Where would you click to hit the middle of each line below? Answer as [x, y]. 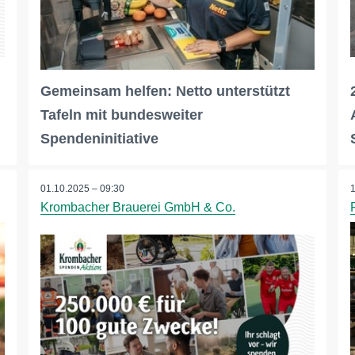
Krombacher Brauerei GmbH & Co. [137, 208]
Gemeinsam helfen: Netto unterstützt [165, 92]
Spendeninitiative [99, 139]
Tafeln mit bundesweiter [121, 115]
